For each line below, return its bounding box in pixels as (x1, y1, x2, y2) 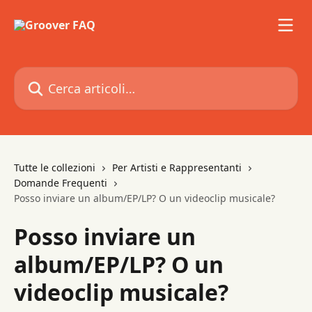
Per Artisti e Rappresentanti (112, 161, 242, 174)
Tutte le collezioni (14, 161, 95, 174)
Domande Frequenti (14, 176, 107, 189)
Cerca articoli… (13, 67, 91, 82)
